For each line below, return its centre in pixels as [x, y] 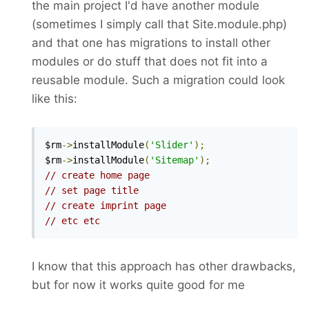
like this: [54, 98]
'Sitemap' [175, 160]
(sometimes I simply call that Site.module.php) [159, 24]
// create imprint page [106, 205]
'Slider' [172, 144]
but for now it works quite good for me [140, 285]
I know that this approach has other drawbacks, [164, 266]
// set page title [92, 190]
